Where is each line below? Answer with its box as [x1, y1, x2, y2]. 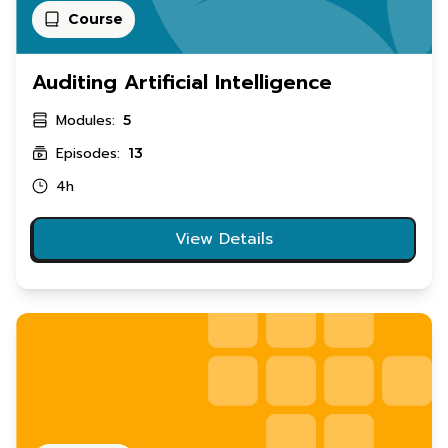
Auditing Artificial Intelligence [32, 66, 332, 97]
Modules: [56, 109, 115, 131]
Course [68, 9, 123, 28]
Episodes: [56, 142, 120, 164]
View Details [175, 226, 273, 251]
